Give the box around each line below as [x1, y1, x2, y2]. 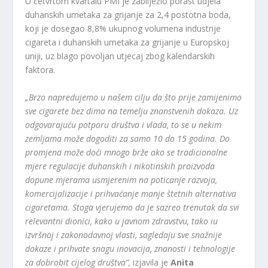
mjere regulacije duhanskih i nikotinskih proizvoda [25, 160, 215, 172]
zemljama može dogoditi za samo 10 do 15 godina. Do [25, 132, 230, 144]
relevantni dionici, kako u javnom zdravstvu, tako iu [25, 215, 218, 227]
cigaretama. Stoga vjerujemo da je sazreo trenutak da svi [25, 201, 240, 213]
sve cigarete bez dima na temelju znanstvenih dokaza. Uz [25, 105, 239, 117]
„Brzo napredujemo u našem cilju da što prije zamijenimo [25, 91, 242, 103]
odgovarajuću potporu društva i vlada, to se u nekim [25, 118, 222, 130]
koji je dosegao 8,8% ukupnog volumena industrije [25, 23, 221, 35]
